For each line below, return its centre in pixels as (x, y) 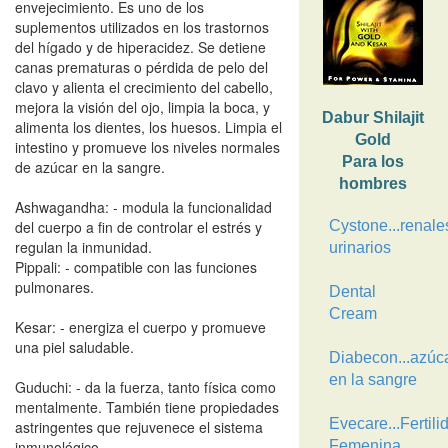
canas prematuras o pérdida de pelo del (141, 67)
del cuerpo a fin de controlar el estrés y (138, 227)
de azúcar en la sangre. (90, 167)
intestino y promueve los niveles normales (147, 147)
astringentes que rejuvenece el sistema (139, 427)
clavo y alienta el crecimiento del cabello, (144, 87)
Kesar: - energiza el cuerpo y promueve (140, 327)
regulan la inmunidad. (83, 247)
